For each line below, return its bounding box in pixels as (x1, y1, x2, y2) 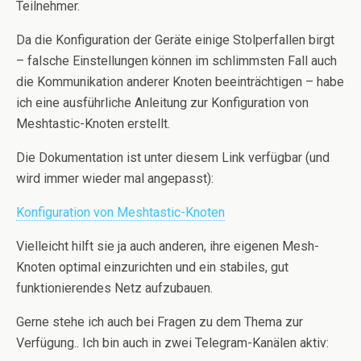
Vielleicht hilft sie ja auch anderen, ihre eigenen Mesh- (16, 238, 319, 254)
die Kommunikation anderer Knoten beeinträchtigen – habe (16, 73, 344, 89)
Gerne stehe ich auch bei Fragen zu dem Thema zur (16, 313, 303, 330)
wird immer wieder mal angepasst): (16, 170, 214, 186)
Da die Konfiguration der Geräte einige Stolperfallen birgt (16, 31, 334, 48)
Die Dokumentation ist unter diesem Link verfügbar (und (16, 149, 330, 165)
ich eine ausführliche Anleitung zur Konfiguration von (16, 94, 309, 110)
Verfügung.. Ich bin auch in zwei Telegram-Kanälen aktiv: (16, 334, 329, 351)
